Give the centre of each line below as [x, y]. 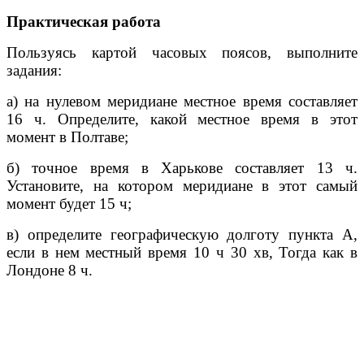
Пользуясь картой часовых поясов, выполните [182, 52]
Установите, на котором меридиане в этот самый [182, 185]
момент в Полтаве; [67, 136]
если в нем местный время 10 [111, 252]
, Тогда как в [313, 252]
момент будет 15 [63, 203]
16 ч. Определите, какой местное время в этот [182, 119]
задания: [34, 70]
